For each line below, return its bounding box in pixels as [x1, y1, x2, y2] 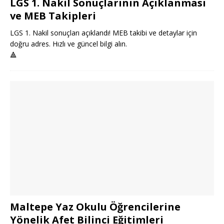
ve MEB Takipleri [10, 8, 96, 22]
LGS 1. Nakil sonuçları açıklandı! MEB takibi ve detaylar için [10, 27, 197, 37]
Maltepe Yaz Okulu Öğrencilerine [10, 199, 180, 213]
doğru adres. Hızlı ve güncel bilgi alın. [10, 38, 127, 48]
